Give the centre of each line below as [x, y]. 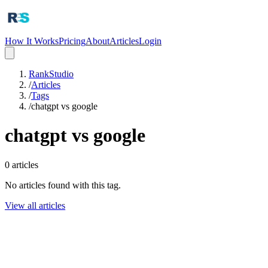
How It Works [32, 41]
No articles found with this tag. [63, 185]
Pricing [72, 41]
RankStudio [51, 74]
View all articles [35, 205]
